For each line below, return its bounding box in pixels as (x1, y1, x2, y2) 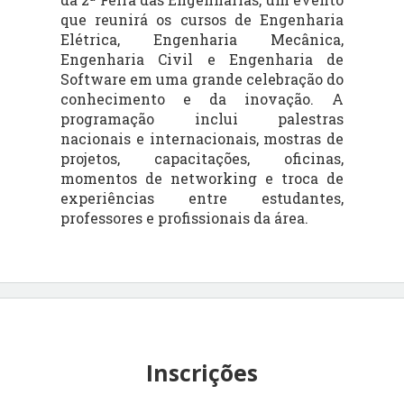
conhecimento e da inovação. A (60, 88, 344, 108)
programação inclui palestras (60, 108, 344, 128)
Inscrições (146, 356, 258, 388)
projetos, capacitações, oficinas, (60, 148, 344, 168)
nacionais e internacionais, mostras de (60, 128, 344, 148)
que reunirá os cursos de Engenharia (60, 9, 344, 29)
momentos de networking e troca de (60, 168, 344, 188)
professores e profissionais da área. (60, 207, 309, 227)
